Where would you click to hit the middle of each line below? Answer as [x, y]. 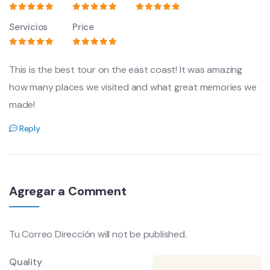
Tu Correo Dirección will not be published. [98, 234]
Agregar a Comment [68, 191]
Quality [26, 262]
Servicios [29, 27]
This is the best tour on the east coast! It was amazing [126, 70]
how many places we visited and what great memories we [133, 87]
